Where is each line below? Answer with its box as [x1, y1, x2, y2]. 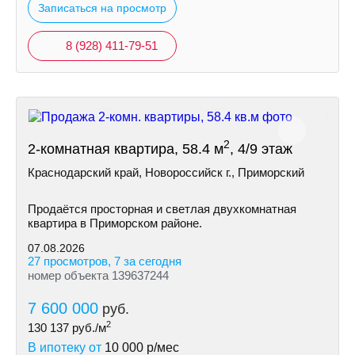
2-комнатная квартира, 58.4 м [28, 141, 223, 157]
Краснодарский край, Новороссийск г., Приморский [28, 166, 304, 179]
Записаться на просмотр [38, 2, 166, 14]
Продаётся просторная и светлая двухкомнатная [28, 202, 296, 216]
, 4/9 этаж [230, 141, 292, 157]
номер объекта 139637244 [28, 269, 169, 282]
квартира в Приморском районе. [28, 216, 202, 230]
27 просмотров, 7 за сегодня [28, 254, 181, 268]
